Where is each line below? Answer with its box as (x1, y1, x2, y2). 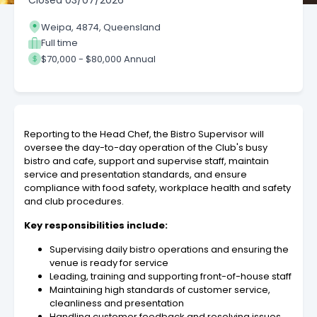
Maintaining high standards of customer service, (50, 283, 270, 297)
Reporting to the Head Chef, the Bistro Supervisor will (24, 127, 264, 142)
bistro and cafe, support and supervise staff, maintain (24, 154, 269, 168)
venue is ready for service (50, 256, 168, 270)
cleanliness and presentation (50, 296, 184, 311)
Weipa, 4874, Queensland (41, 20, 161, 34)
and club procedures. (24, 195, 124, 209)
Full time (41, 36, 78, 50)
